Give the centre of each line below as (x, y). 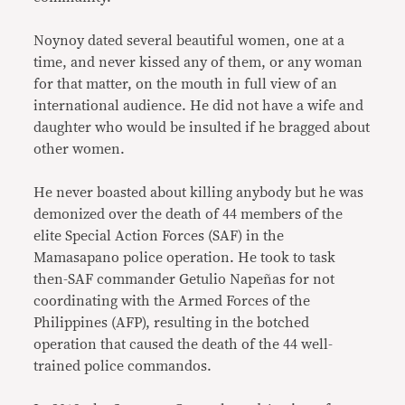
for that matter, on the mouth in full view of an (186, 84)
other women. (80, 149)
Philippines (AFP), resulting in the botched (172, 323)
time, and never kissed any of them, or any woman (198, 62)
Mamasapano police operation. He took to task (185, 258)
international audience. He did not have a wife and (199, 106)
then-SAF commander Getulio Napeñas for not (184, 279)
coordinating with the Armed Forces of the (172, 301)
